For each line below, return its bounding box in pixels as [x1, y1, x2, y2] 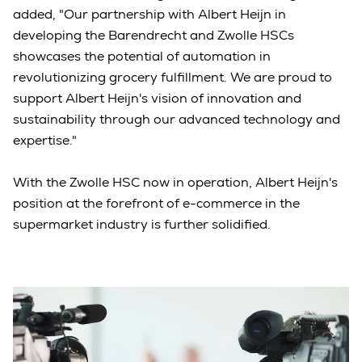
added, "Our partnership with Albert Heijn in [13, 6, 286, 23]
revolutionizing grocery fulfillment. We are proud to [13, 69, 332, 86]
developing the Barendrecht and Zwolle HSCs [13, 27, 294, 44]
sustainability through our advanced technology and [13, 111, 340, 128]
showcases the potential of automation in [13, 48, 271, 65]
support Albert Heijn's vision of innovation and [13, 90, 301, 107]
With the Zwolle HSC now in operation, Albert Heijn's [13, 174, 338, 192]
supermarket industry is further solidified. [13, 216, 274, 234]
